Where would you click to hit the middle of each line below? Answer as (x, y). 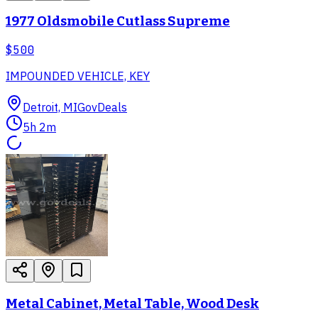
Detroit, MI (50, 108)
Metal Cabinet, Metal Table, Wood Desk (132, 303)
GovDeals (102, 108)
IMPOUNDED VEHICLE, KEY (78, 76)
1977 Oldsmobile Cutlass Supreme (118, 22)
